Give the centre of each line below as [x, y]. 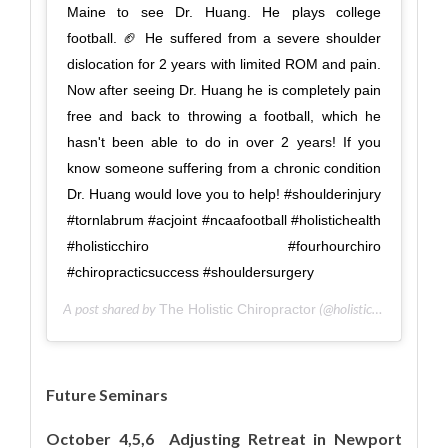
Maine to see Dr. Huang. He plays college [224, 11]
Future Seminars [107, 394]
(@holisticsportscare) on [344, 308]
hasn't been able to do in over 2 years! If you [224, 141]
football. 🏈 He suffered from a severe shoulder [224, 37]
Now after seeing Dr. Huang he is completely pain [224, 89]
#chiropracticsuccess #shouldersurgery [190, 271]
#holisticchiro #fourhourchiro [224, 245]
